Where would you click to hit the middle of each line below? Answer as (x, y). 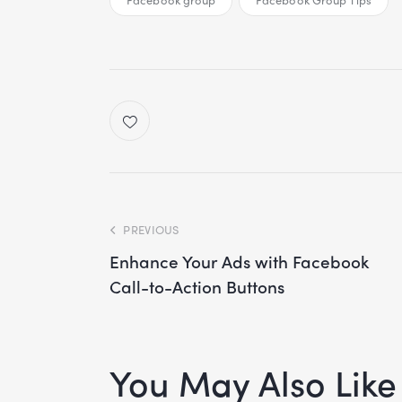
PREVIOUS (151, 230)
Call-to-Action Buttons (197, 287)
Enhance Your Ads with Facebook (239, 262)
